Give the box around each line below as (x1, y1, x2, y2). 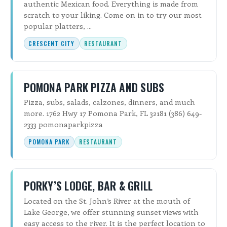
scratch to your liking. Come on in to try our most (23, 10, 202, 20)
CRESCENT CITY (28, 39, 74, 48)
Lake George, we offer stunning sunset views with (23, 206, 199, 217)
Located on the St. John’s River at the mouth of (23, 195, 190, 206)
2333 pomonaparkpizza (23, 119, 103, 130)
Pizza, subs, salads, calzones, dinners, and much (23, 97, 195, 107)
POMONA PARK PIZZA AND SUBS (23, 79, 165, 96)
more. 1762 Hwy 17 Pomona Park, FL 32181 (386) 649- (23, 108, 202, 119)
